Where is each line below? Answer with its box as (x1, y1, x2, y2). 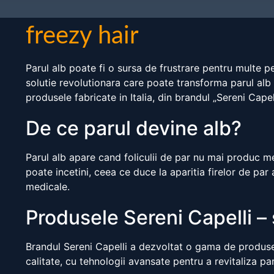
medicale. (26, 180, 70, 193)
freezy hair (26, 24, 139, 49)
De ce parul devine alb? (26, 116, 242, 141)
